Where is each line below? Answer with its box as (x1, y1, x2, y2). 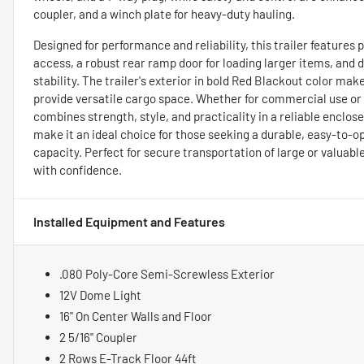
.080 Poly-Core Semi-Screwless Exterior (59, 266, 275, 281)
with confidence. (33, 162, 122, 177)
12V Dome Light (59, 287, 141, 302)
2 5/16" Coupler (59, 329, 137, 344)
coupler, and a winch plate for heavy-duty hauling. (33, 6, 295, 21)
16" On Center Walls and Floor (59, 308, 212, 323)
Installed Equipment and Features (33, 213, 225, 229)
